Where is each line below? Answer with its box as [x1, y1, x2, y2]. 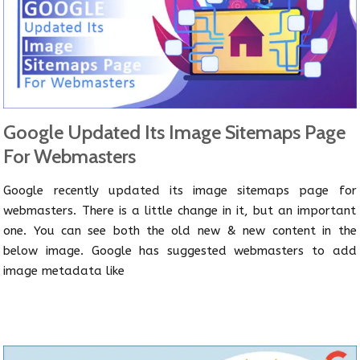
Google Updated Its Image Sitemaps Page [3, 121, 346, 145]
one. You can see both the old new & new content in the [3, 223, 357, 239]
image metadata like [3, 264, 125, 279]
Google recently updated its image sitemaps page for [3, 183, 357, 198]
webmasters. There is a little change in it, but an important [3, 203, 357, 219]
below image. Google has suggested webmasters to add [3, 243, 357, 259]
